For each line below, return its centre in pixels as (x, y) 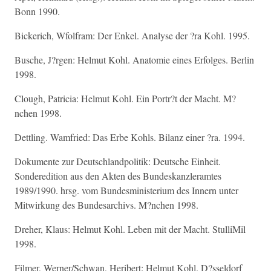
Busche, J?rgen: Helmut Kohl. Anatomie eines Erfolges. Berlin (134, 60)
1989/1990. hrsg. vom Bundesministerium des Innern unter (126, 190)
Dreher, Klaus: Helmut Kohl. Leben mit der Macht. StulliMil (130, 229)
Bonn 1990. (37, 11)
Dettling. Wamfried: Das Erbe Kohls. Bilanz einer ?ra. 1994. (130, 137)
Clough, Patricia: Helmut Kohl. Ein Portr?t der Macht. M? (125, 98)
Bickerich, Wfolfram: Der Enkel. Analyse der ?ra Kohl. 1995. (132, 35)
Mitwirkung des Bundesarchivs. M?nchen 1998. (106, 205)
